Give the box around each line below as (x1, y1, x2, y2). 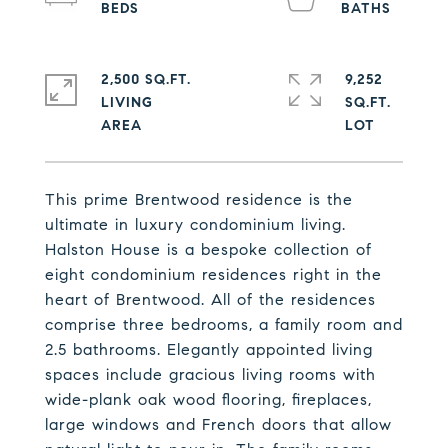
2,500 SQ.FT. (101, 71, 191, 88)
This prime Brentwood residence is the (45, 190, 353, 209)
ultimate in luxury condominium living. (45, 215, 346, 234)
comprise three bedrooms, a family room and (45, 315, 403, 334)
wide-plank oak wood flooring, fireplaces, (45, 390, 372, 409)
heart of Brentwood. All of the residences (45, 290, 376, 309)
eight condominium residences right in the (45, 265, 382, 284)
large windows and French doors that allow (45, 415, 392, 434)
